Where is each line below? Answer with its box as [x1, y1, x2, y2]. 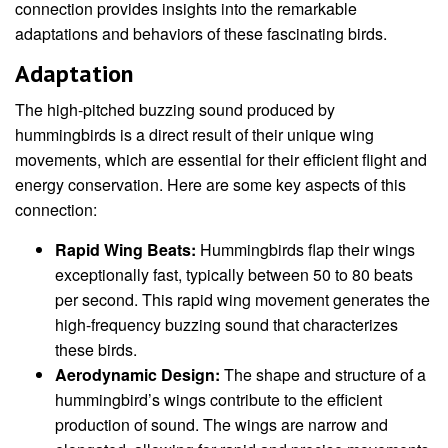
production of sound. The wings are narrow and [55, 413, 388, 437]
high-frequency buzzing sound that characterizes [55, 313, 398, 337]
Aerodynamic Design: [55, 363, 220, 387]
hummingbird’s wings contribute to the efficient [55, 388, 382, 412]
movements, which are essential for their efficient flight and [15, 148, 427, 172]
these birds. [55, 338, 137, 362]
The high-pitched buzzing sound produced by [15, 98, 335, 122]
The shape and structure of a [220, 363, 426, 387]
